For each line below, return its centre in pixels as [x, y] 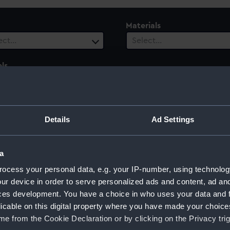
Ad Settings [173, 120]
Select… [147, 41]
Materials [143, 26]
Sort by [210, 198]
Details [57, 120]
